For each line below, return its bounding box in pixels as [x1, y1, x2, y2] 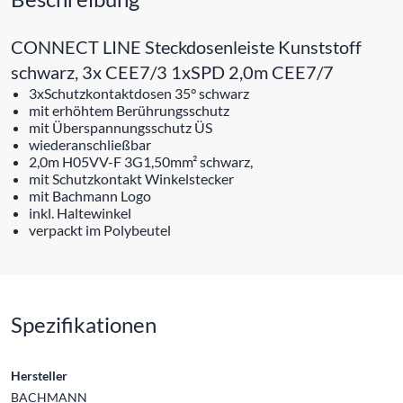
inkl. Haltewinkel [29, 203, 131, 221]
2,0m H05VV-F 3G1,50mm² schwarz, [29, 152, 253, 170]
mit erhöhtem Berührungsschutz [29, 101, 229, 119]
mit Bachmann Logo [29, 186, 151, 204]
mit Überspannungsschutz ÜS [29, 118, 212, 136]
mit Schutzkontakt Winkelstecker [29, 169, 234, 187]
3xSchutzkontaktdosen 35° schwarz [29, 84, 249, 102]
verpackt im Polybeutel [29, 220, 171, 238]
